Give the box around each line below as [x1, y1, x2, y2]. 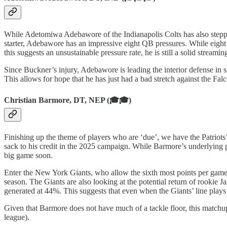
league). [4, 212, 29, 221]
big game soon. [4, 150, 53, 160]
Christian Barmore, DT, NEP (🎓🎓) [4, 96, 131, 105]
